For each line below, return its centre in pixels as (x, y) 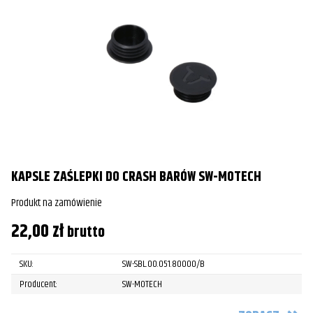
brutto (86, 232)
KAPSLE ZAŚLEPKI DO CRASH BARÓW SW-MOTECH (136, 177)
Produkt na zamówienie (57, 203)
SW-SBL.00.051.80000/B (163, 264)
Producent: (38, 284)
